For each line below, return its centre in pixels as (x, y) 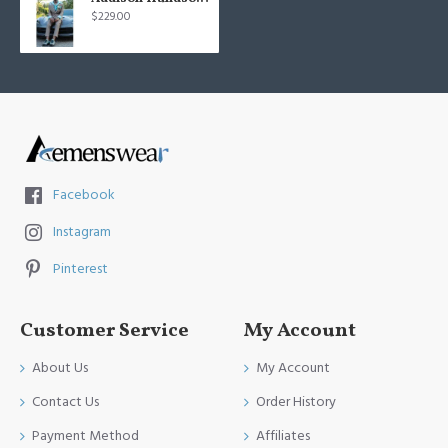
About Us (60, 368)
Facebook (84, 195)
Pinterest (80, 269)
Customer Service (104, 331)
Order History (296, 402)
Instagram (82, 232)
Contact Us (65, 402)
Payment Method (85, 436)
